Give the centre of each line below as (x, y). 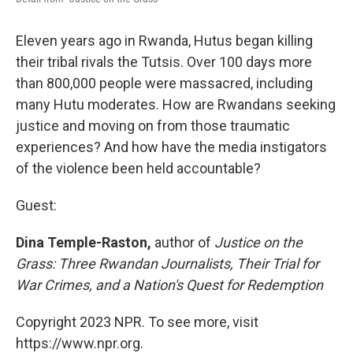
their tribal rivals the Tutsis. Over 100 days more (164, 61)
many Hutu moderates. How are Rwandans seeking (176, 104)
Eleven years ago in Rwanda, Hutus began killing (164, 40)
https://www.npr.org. (80, 343)
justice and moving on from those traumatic (153, 125)
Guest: (36, 205)
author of (183, 242)
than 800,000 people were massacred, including (164, 83)
